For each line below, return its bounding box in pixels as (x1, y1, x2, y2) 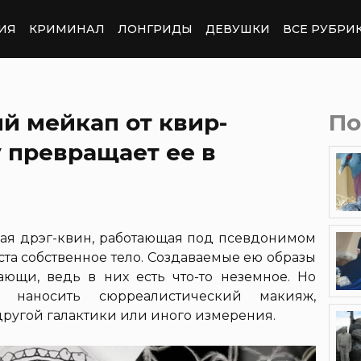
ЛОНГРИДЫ (118, 21, 193, 36)
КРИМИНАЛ (29, 21, 105, 36)
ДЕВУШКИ (205, 21, 270, 36)
